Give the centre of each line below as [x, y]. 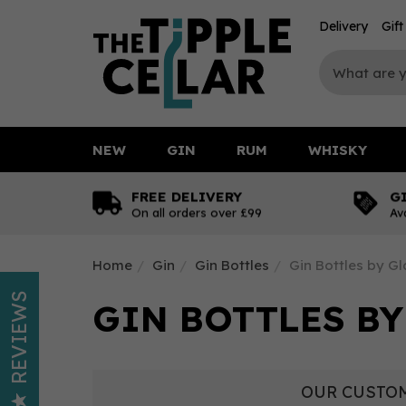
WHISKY [338, 150]
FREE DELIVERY [187, 196]
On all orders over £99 [197, 212]
